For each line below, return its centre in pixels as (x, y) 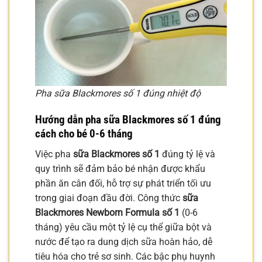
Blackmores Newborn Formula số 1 (107, 212)
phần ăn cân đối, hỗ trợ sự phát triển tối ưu (123, 183)
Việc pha (54, 154)
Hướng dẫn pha (69, 120)
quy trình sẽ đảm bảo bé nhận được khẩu (120, 168)
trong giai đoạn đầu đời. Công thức (109, 198)
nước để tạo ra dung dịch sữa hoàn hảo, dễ (124, 242)
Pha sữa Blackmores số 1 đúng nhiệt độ (118, 94)
